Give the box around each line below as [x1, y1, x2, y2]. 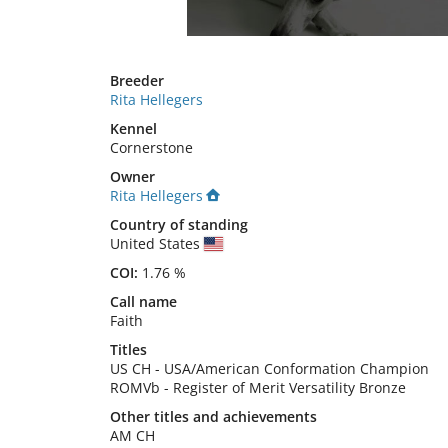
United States [110, 234, 204, 253]
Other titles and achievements [110, 407, 317, 426]
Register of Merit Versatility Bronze [173, 378, 406, 397]
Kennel [110, 119, 157, 138]
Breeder [110, 71, 164, 90]
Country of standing [110, 215, 248, 234]
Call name [110, 292, 177, 311]
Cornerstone [110, 138, 193, 157]
